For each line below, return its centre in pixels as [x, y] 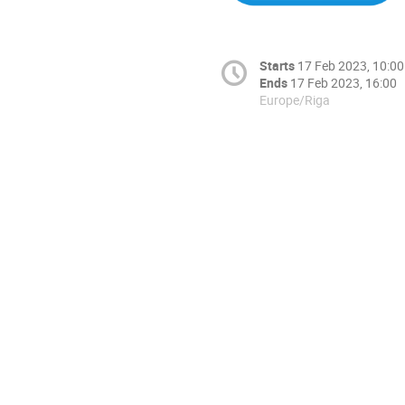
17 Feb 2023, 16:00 [344, 82]
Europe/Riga [295, 99]
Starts [277, 65]
